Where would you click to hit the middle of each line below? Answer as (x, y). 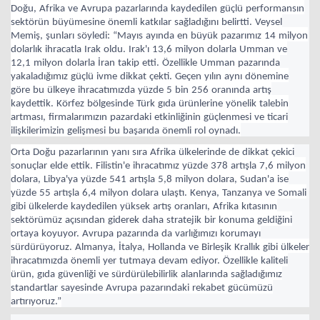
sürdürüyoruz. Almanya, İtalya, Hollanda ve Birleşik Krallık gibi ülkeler (160, 247)
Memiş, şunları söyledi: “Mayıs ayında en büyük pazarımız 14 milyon (159, 36)
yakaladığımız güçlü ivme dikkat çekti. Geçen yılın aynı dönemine (150, 76)
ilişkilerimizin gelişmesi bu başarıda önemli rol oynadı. (126, 131)
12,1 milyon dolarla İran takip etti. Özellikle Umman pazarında (145, 63)
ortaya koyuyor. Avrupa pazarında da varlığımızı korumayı (136, 234)
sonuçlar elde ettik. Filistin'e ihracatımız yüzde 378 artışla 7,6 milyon (158, 166)
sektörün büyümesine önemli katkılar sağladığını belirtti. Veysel (146, 22)
